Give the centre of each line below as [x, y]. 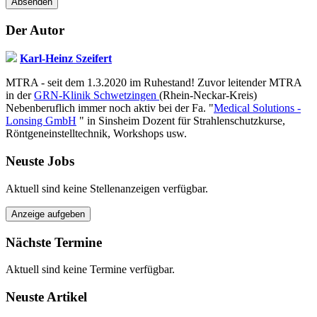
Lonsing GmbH [41, 121]
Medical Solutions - [257, 108]
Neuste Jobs [40, 161]
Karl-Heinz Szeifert [66, 59]
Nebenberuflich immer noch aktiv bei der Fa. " [110, 108]
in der [20, 96]
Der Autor [35, 30]
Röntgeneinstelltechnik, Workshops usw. [96, 134]
